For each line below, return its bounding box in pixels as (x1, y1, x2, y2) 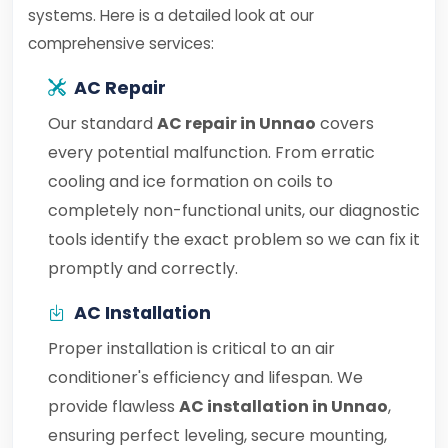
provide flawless (48, 395, 179, 418)
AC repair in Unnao (157, 112, 316, 135)
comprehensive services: (28, 33, 214, 54)
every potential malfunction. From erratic (48, 141, 375, 164)
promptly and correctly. (48, 257, 238, 280)
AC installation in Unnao (179, 395, 388, 418)
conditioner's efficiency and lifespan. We (48, 366, 363, 389)
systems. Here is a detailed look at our (28, 5, 314, 26)
